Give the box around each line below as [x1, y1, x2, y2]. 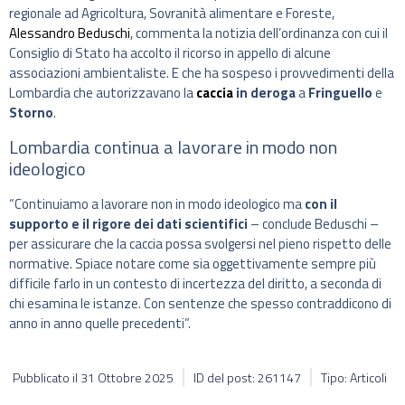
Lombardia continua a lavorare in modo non [9, 132, 337, 161]
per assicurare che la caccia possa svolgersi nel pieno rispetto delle [9, 232, 391, 254]
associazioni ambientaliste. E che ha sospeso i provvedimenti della [9, 62, 394, 84]
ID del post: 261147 [193, 368, 301, 388]
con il [305, 193, 337, 214]
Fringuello [308, 82, 372, 104]
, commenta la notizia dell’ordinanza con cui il [130, 23, 388, 44]
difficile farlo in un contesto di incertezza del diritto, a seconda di [9, 272, 381, 294]
